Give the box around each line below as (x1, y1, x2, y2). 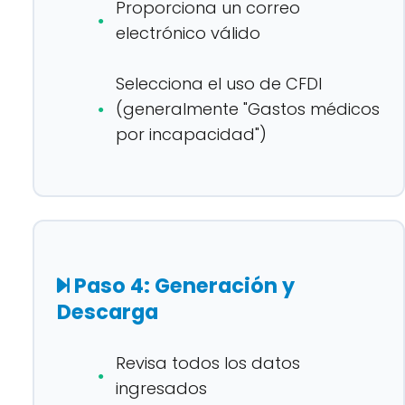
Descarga (57, 297, 158, 326)
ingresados (116, 377, 207, 400)
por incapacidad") (116, 123, 267, 146)
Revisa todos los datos (116, 352, 300, 374)
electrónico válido (116, 22, 260, 44)
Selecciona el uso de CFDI (116, 72, 322, 95)
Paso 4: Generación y (70, 271, 295, 300)
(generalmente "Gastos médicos (116, 98, 380, 120)
